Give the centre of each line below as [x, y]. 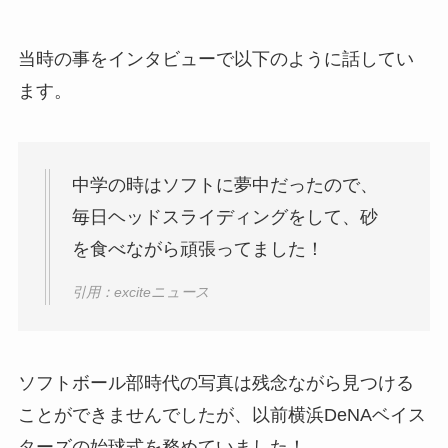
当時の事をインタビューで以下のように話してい [215, 58]
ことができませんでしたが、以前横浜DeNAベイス [221, 415]
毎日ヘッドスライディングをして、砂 [224, 217]
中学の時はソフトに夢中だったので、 [224, 185]
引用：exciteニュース [140, 291]
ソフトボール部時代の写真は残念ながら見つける [215, 383]
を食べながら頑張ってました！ [197, 249]
